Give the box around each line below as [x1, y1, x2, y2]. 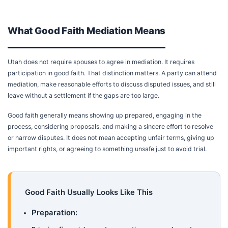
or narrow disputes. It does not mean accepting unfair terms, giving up [8, 133, 214, 141]
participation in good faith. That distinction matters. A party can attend [8, 69, 217, 77]
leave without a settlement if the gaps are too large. [8, 92, 159, 100]
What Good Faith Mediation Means [8, 24, 166, 37]
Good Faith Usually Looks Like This [24, 188, 153, 197]
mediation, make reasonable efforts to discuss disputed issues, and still [8, 80, 216, 89]
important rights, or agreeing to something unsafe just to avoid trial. [8, 145, 207, 153]
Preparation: [32, 208, 78, 218]
